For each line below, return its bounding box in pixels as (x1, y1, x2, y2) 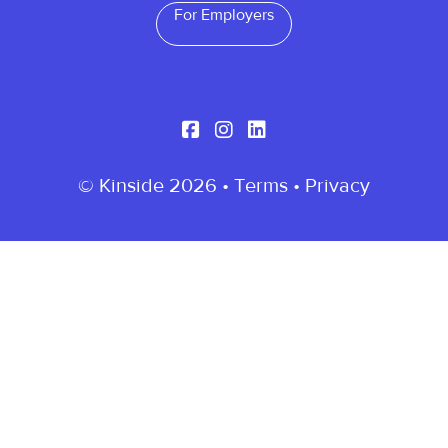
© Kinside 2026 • (78, 172, 234, 198)
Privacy (305, 172, 370, 198)
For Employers (174, 4, 274, 25)
